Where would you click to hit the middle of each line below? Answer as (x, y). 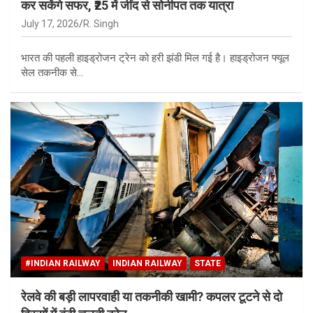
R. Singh (101, 23)
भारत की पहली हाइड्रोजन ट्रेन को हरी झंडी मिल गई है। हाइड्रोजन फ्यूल (155, 58)
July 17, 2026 (50, 23)
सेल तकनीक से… (52, 72)
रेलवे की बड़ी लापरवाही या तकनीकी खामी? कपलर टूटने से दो (152, 296)
